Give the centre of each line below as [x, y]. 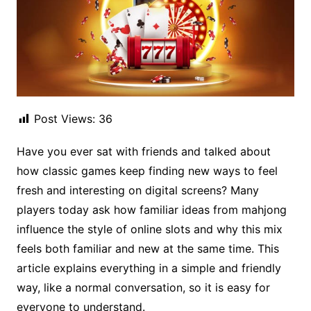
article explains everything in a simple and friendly [149, 268]
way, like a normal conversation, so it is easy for [143, 287]
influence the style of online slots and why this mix [149, 229]
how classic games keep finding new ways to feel [147, 170]
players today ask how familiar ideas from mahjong [151, 209]
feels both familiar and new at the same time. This [148, 248]
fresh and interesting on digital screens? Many [137, 190]
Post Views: [64, 118]
